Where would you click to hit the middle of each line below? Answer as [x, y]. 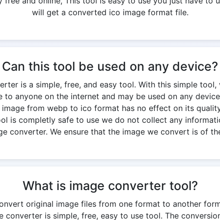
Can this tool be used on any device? [110, 66]
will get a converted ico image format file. [110, 12]
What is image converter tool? [110, 186]
